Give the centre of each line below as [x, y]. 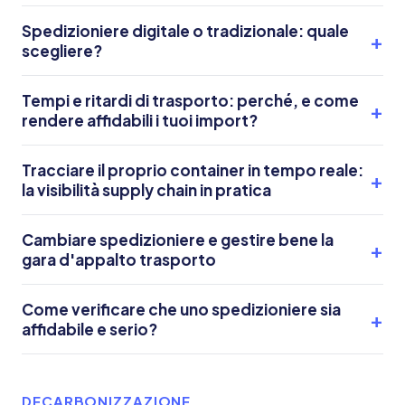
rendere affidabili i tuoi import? [140, 120]
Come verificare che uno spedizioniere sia [181, 309]
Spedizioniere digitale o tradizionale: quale [185, 31]
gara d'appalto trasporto [119, 259]
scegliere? [62, 51]
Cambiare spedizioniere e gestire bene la [178, 240]
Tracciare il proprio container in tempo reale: [193, 170]
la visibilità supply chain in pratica [146, 190]
